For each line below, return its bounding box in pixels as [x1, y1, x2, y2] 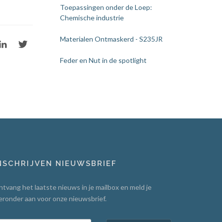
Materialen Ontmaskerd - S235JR [60, 35, 163, 43]
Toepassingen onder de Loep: [60, 3, 152, 11]
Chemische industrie [60, 13, 124, 22]
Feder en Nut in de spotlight [60, 56, 147, 64]
